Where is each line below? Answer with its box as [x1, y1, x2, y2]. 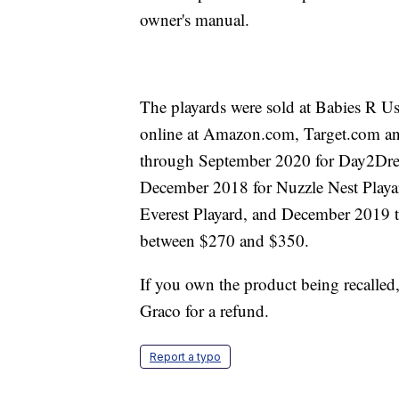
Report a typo [150, 350, 221, 364]
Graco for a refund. [140, 299, 269, 322]
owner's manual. [140, 8, 249, 31]
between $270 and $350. [140, 229, 309, 252]
